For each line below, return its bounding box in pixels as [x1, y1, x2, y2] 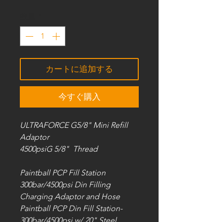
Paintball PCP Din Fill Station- [20, 204, 122, 213]
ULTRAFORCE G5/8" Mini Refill [20, 120, 128, 130]
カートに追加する [46, 64, 113, 74]
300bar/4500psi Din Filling [20, 180, 111, 189]
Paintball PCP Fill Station [20, 168, 106, 177]
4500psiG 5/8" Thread [20, 144, 100, 154]
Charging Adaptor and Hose [20, 192, 120, 201]
